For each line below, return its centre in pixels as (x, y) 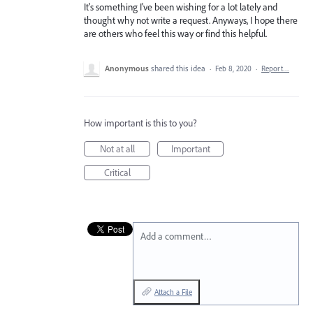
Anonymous (127, 68)
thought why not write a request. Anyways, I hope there (191, 20)
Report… (275, 68)
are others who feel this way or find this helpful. (175, 33)
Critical (117, 172)
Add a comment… (176, 236)
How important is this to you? (140, 123)
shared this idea (179, 68)
